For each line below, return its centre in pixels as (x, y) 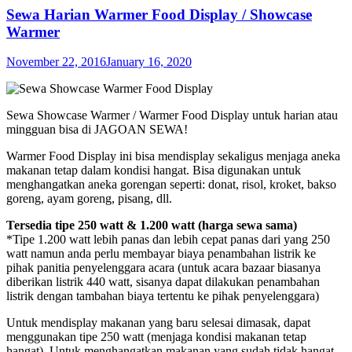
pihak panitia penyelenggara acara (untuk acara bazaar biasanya (163, 268)
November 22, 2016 (56, 62)
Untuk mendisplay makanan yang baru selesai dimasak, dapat (158, 323)
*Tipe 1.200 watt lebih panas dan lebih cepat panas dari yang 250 (168, 240)
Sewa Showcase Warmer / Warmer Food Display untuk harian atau (172, 115)
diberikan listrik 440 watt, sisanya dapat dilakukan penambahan (163, 282)
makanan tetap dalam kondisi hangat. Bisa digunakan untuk (154, 170)
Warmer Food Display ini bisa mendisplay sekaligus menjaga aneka (173, 156)
